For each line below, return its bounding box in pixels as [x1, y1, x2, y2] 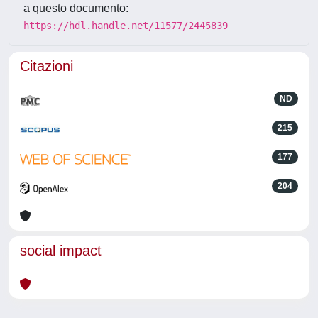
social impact [20, 243, 102, 258]
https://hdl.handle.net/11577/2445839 [23, 20, 228, 31]
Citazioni [20, 58, 73, 74]
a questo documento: [23, 2, 128, 14]
